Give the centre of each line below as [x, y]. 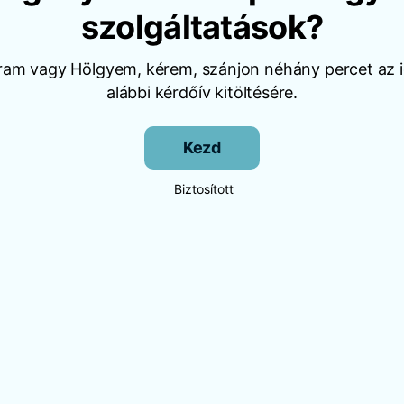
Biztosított [204, 189]
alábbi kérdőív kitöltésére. [202, 92]
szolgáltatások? [202, 27]
